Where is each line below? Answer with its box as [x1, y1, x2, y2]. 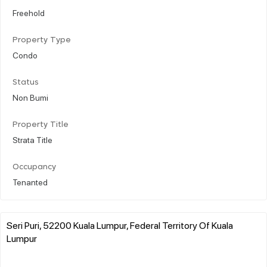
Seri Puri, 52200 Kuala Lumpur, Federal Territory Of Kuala [7, 218, 233, 231]
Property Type [13, 36, 71, 44]
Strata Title [13, 133, 52, 145]
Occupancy [13, 163, 56, 171]
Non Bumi [13, 91, 48, 103]
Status [13, 78, 39, 86]
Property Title [13, 120, 69, 129]
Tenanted [13, 176, 48, 187]
